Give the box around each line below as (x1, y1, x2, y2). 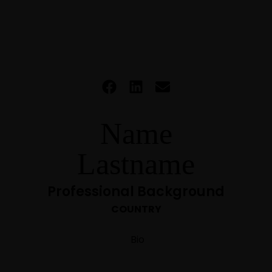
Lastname (77, 147, 195, 181)
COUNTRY (110, 202, 161, 216)
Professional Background (47, 182, 225, 201)
